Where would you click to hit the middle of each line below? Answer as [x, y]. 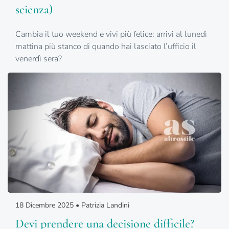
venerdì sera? [39, 59]
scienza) [34, 10]
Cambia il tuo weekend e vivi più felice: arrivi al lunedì [111, 35]
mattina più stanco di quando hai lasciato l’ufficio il [106, 47]
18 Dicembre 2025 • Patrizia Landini [72, 205]
